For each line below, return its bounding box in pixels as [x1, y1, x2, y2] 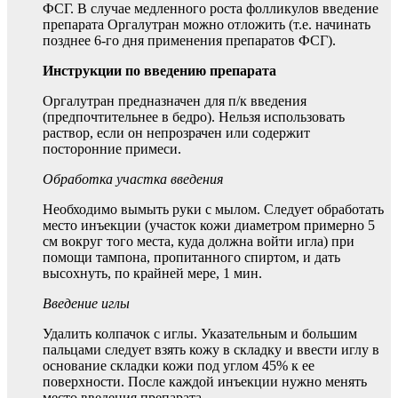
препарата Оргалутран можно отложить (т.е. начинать [43, 17, 370, 33]
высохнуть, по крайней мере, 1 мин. [43, 266, 262, 282]
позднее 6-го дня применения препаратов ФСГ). [43, 33, 336, 49]
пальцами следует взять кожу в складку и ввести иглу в [43, 342, 379, 358]
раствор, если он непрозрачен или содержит [43, 125, 310, 141]
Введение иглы [43, 296, 130, 312]
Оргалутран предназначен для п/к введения [43, 93, 306, 109]
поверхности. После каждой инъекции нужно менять [43, 374, 367, 390]
